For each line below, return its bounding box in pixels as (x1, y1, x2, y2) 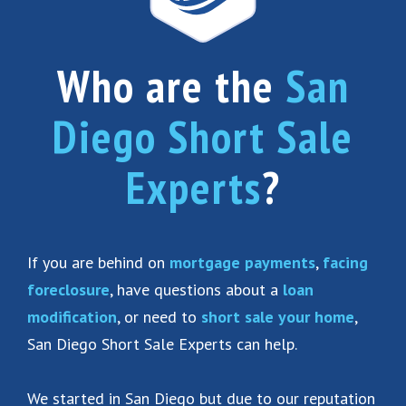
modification (27, 306, 117, 327)
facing (323, 252, 368, 273)
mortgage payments (169, 252, 315, 273)
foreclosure (27, 279, 110, 300)
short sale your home (201, 306, 354, 327)
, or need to (117, 306, 201, 327)
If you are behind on (27, 252, 169, 273)
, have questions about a (110, 279, 283, 300)
